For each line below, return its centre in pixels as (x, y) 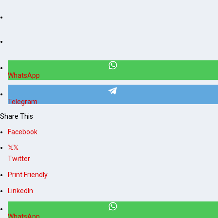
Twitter (19, 159)
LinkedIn (20, 191)
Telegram (23, 101)
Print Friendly (28, 175)
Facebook (23, 132)
